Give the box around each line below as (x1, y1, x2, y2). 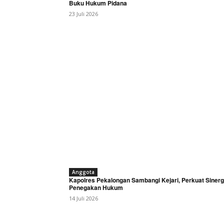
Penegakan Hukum (69, 182, 123, 192)
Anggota (72, 168, 94, 175)
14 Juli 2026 (69, 194, 98, 202)
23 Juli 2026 (69, 9, 98, 17)
